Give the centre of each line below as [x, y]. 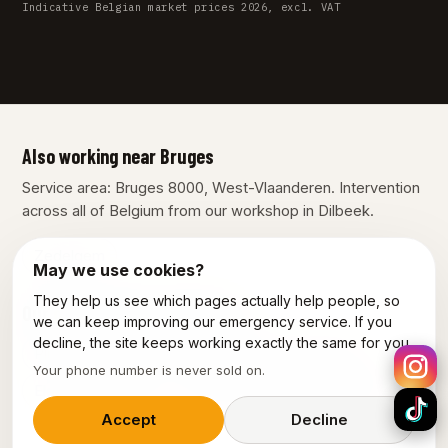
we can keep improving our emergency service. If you [212, 321]
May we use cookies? [118, 270]
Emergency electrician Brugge [287, 390]
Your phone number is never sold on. [149, 370]
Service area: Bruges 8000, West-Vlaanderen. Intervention [221, 188]
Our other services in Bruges [130, 313]
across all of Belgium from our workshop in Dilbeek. [198, 211]
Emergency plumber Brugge [266, 353]
